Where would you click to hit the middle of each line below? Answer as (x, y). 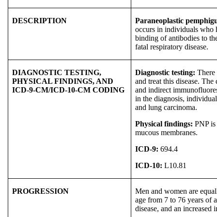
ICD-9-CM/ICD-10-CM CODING (68, 90)
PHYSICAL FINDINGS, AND (63, 81)
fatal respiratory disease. (172, 46)
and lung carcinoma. (166, 107)
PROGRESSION (40, 191)
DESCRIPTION (39, 20)
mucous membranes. (166, 132)
